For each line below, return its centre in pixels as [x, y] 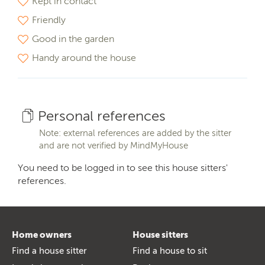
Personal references [101, 115]
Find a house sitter [49, 251]
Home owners [42, 235]
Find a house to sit [170, 251]
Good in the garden [73, 38]
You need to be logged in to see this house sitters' [123, 167]
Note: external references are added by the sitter [135, 133]
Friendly [49, 20]
